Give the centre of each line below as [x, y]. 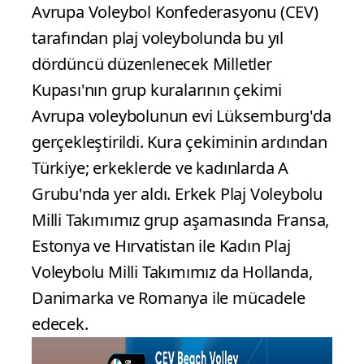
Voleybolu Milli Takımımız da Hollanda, [172, 271]
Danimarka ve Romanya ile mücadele [169, 297]
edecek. [60, 323]
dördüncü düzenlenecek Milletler [152, 63]
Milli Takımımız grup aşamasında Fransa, [181, 219]
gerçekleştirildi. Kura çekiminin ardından [180, 141]
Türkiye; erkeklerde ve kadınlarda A [160, 167]
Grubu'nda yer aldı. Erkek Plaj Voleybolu [177, 193]
